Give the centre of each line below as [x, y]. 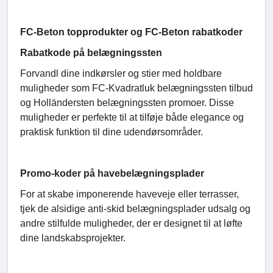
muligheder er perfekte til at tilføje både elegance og [132, 118]
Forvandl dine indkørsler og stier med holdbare [121, 74]
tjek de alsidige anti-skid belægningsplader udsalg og [135, 209]
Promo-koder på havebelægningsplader [112, 174]
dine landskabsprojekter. [73, 238]
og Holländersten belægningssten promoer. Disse [127, 103]
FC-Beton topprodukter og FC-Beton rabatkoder [131, 32]
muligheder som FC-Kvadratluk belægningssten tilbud [136, 88]
